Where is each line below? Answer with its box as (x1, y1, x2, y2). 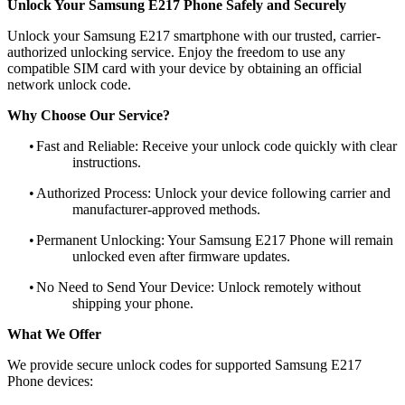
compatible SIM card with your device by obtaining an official (7, 60, 362, 76)
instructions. (72, 154, 141, 170)
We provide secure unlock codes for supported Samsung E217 (7, 356, 362, 372)
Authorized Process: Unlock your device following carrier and (36, 184, 391, 201)
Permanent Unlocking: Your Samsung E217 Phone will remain (36, 231, 393, 248)
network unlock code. (7, 76, 131, 92)
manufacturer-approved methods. (72, 201, 260, 217)
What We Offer (7, 325, 101, 342)
